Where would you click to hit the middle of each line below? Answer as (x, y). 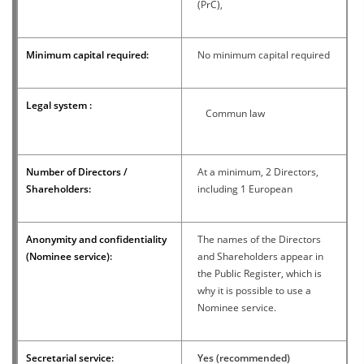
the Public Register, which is (260, 273)
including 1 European (245, 188)
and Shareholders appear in (260, 256)
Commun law (235, 113)
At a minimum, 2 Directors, (258, 171)
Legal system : (59, 105)
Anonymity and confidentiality (96, 239)
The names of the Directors (259, 239)
